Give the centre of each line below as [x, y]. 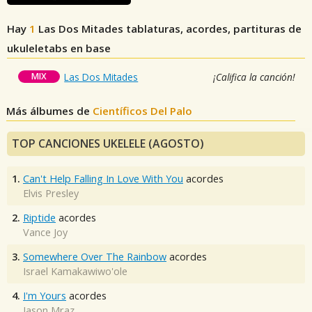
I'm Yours [45, 296]
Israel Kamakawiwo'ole [75, 272]
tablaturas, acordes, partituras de [212, 29]
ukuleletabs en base [59, 48]
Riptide [39, 218]
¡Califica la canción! [254, 77]
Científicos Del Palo [143, 111]
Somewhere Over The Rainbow [95, 257]
